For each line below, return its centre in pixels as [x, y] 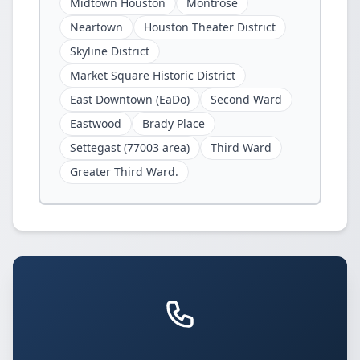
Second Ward [246, 99]
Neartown [96, 27]
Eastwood [96, 123]
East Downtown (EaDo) [130, 99]
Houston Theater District [210, 27]
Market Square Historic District [153, 75]
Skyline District [110, 51]
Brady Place [174, 123]
